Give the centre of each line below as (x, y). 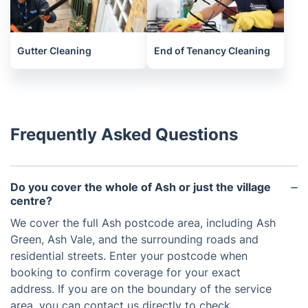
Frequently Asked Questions (124, 135)
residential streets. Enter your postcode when (129, 256)
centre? (31, 201)
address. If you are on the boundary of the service (141, 289)
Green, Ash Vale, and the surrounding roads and (134, 240)
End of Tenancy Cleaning (212, 51)
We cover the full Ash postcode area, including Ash (143, 223)
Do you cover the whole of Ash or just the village (141, 187)
